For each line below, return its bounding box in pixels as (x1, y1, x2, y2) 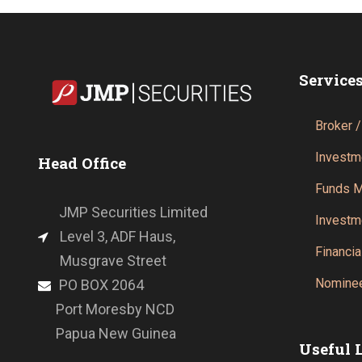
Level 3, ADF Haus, (57, 227, 175, 245)
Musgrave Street (60, 251, 166, 269)
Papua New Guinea (46, 324, 176, 342)
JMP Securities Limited (46, 203, 208, 221)
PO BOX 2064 (59, 276, 144, 293)
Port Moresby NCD (46, 300, 175, 318)
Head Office (38, 152, 126, 173)
